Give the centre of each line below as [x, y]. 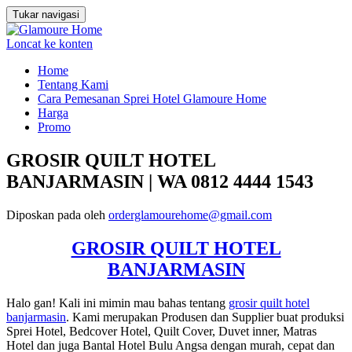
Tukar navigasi [46, 15]
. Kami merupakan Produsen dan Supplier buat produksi [205, 317]
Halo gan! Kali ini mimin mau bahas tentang [117, 302]
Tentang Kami [73, 84]
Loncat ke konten [49, 44]
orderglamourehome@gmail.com [190, 214]
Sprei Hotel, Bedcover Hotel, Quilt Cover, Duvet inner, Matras [161, 331]
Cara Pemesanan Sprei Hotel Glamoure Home [152, 99]
